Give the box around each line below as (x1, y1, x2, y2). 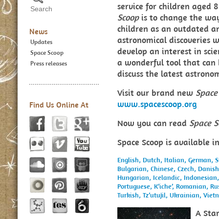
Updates (30, 38, 52, 46)
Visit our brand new (117, 87, 196, 98)
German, (188, 155, 215, 164)
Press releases (30, 59, 67, 67)
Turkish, (117, 191, 143, 199)
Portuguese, (117, 182, 154, 191)
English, (117, 155, 143, 164)
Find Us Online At (29, 100, 88, 109)
